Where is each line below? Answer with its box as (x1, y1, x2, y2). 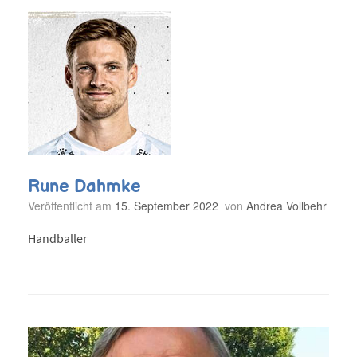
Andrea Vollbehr (246, 197, 327, 214)
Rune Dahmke (28, 177, 141, 195)
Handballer (28, 230, 88, 247)
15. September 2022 (115, 197, 218, 214)
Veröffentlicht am (34, 197, 115, 214)
